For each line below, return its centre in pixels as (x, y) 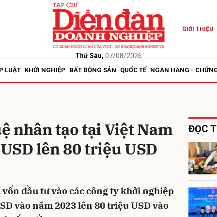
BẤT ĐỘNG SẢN (93, 70)
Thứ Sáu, (89, 55)
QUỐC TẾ (133, 70)
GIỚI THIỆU (197, 29)
